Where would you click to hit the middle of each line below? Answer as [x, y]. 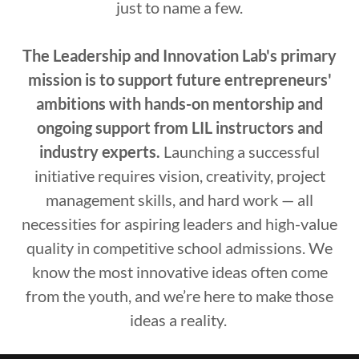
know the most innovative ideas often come [179, 272]
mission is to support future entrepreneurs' [179, 79]
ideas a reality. [179, 320]
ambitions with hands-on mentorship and [179, 103]
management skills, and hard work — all [179, 200]
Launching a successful [240, 151]
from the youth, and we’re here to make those [179, 296]
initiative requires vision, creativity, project [179, 175]
